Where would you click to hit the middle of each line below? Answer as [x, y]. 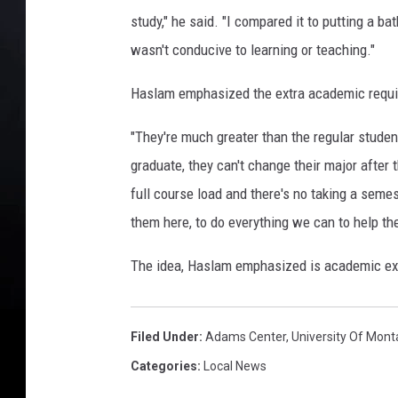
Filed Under [165, 337]
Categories [164, 366]
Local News [235, 366]
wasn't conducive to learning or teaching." [253, 50]
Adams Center [246, 337]
